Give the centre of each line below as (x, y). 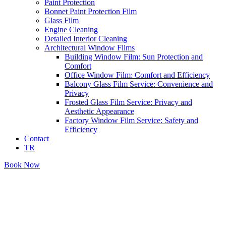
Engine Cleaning (71, 30)
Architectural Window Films (90, 48)
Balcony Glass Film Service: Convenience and (139, 84)
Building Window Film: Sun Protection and (134, 57)
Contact (37, 139)
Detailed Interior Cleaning (86, 39)
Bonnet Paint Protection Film (91, 12)
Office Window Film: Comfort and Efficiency (137, 75)
